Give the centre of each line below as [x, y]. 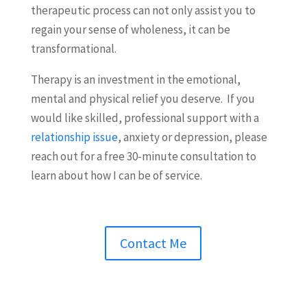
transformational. [73, 49]
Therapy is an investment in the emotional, [135, 79]
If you [241, 99]
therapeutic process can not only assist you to [143, 10]
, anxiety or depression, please [192, 137]
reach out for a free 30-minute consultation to [143, 156]
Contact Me [153, 243]
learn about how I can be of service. [116, 175]
